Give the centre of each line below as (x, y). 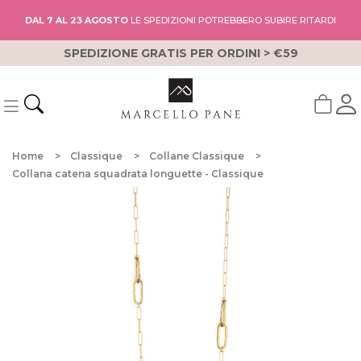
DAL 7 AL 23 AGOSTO (77, 20)
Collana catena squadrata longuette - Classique (138, 174)
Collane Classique (197, 156)
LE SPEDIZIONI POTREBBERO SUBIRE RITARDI (232, 20)
